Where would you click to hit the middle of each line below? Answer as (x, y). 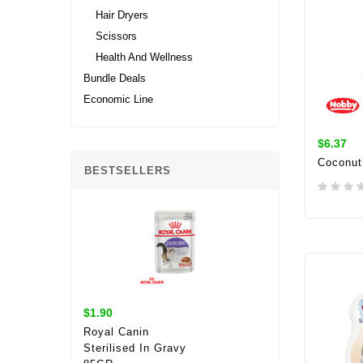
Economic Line (118, 99)
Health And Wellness (144, 57)
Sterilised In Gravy (135, 348)
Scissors (116, 36)
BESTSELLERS (128, 170)
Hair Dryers (122, 15)
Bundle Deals (115, 78)
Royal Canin (116, 331)
